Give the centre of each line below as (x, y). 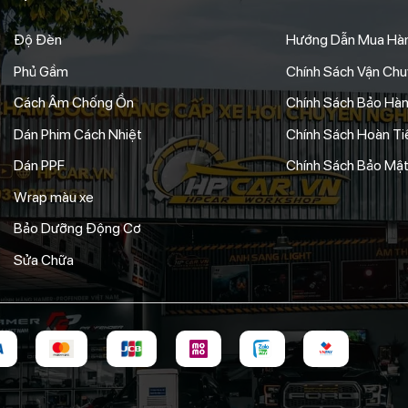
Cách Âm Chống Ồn (74, 103)
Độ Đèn (38, 40)
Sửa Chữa (44, 260)
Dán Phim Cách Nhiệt (78, 134)
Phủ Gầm (41, 71)
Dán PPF (39, 166)
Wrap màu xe (54, 197)
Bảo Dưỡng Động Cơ (77, 229)
